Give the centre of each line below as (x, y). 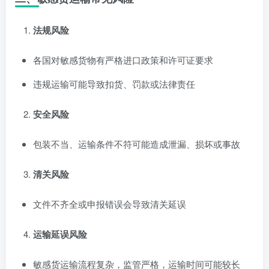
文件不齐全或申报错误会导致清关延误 (110, 204)
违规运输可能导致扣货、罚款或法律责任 (114, 83)
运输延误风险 (60, 234)
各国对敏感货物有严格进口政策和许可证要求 (123, 59)
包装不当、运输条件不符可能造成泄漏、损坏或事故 (137, 144)
